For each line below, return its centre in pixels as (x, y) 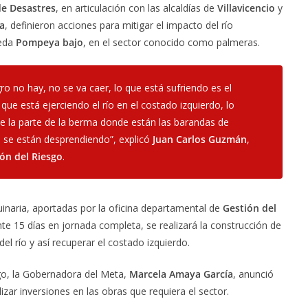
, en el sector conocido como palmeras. (172, 42)
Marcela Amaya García (181, 274)
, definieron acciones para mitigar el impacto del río (119, 25)
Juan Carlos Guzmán (200, 139)
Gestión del (250, 208)
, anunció (253, 274)
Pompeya (38, 42)
